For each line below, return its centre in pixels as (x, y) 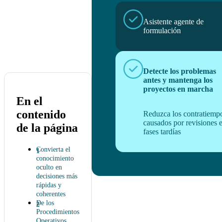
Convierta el (53, 149)
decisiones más (57, 176)
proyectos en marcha (178, 89)
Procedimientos (58, 212)
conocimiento (55, 158)
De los (45, 203)
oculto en (49, 167)
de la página (47, 128)
